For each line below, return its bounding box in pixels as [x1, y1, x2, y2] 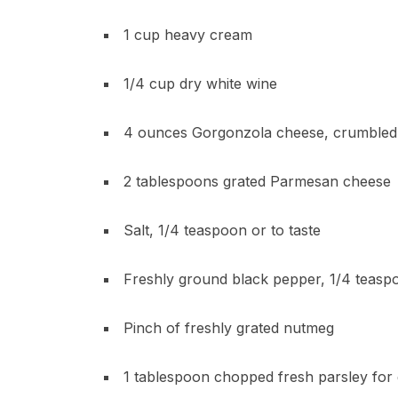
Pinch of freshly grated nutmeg [123, 319, 334, 337]
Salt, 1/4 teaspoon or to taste [123, 221, 321, 239]
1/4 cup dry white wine [123, 75, 277, 92]
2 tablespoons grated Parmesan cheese [123, 172, 391, 190]
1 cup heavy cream [123, 26, 252, 44]
